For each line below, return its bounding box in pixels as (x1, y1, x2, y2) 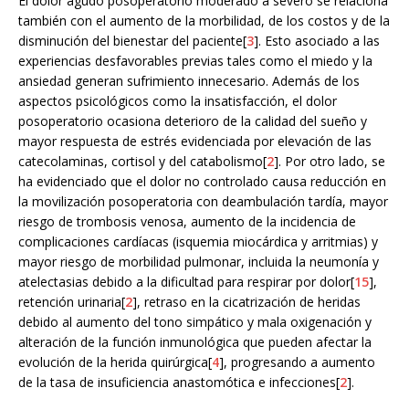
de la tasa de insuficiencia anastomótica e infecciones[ (18, 372, 340, 391)
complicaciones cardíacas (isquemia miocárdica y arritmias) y (18, 232, 378, 250)
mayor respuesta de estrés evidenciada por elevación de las (18, 131, 372, 150)
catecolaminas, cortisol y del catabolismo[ (18, 152, 267, 170)
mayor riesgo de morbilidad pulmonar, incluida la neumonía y (18, 252, 379, 270)
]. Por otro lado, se (274, 152, 385, 170)
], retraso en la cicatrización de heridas (132, 292, 361, 310)
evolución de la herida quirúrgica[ (18, 352, 212, 371)
